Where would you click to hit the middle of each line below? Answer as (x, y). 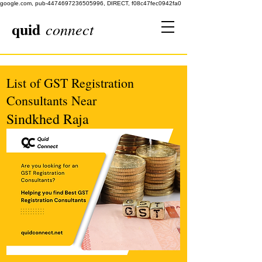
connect (70, 29)
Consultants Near (51, 100)
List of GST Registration (70, 83)
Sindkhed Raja (48, 119)
